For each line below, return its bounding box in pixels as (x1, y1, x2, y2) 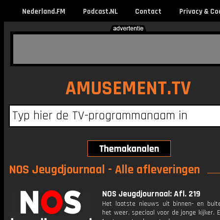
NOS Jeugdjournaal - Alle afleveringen (9, 162, 200, 178)
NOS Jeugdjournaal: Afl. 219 (102, 189, 200, 199)
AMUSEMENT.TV (65, 76, 191, 101)
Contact (135, 7, 162, 16)
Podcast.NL (82, 7, 118, 16)
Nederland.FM (22, 7, 65, 16)
